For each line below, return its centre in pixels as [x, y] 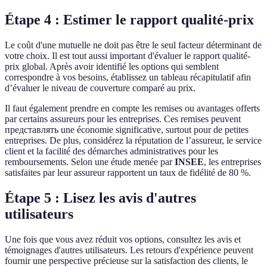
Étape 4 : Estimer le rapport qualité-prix [129, 20]
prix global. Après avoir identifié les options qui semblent [112, 67]
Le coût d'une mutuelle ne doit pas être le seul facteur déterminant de [133, 45]
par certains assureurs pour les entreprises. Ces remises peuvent [123, 119]
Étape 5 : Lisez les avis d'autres [100, 198]
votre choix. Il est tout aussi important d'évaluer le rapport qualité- [128, 56]
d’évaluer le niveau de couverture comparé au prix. [100, 88]
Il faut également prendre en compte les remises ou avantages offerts [132, 108]
